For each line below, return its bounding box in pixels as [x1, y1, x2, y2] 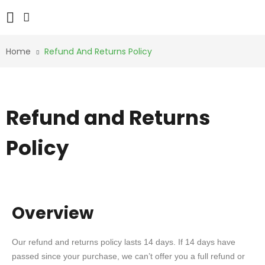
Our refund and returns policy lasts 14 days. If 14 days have [12, 237, 235, 247]
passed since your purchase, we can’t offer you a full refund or [12, 251, 245, 261]
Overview [12, 202, 93, 225]
